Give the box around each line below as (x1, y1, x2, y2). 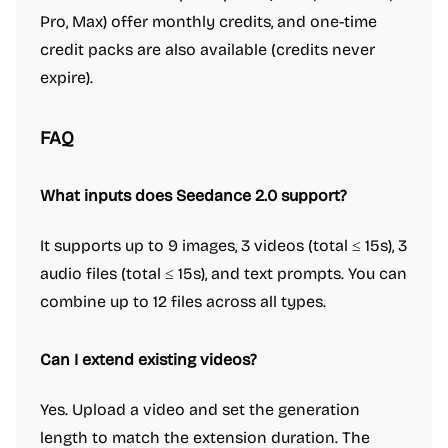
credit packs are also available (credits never (40, 40, 375, 59)
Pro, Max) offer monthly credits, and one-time (40, 12, 377, 31)
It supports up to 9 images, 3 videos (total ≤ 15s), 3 (40, 236, 407, 255)
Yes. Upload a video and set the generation (40, 400, 360, 419)
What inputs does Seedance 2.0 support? (40, 186, 347, 205)
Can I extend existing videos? (40, 350, 257, 369)
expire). (40, 68, 93, 87)
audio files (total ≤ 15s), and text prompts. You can (40, 264, 407, 283)
